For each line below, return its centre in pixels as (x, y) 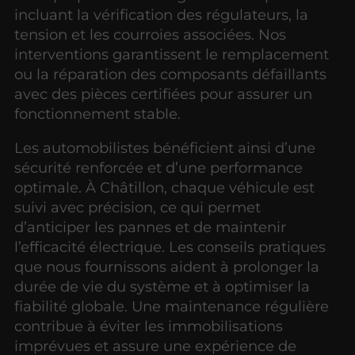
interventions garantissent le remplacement (172, 54)
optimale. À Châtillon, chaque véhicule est (165, 188)
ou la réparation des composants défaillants (171, 74)
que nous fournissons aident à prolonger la (167, 267)
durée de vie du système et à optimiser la (162, 287)
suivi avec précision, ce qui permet (138, 208)
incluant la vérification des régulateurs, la (162, 14)
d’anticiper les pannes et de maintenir (151, 227)
